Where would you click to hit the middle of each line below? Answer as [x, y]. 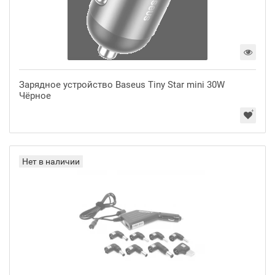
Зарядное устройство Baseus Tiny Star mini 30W [122, 85]
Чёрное [35, 96]
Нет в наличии [51, 161]
